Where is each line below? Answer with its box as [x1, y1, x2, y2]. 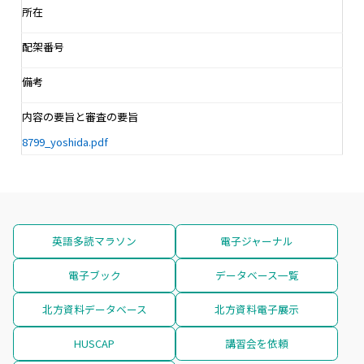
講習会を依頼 [225, 335, 288, 351]
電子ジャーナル [220, 232, 293, 249]
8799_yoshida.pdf [22, 133, 108, 149]
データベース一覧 [214, 266, 299, 283]
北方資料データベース [41, 301, 147, 317]
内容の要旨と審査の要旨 [22, 108, 138, 124]
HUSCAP [74, 335, 115, 351]
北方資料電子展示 [214, 301, 299, 317]
